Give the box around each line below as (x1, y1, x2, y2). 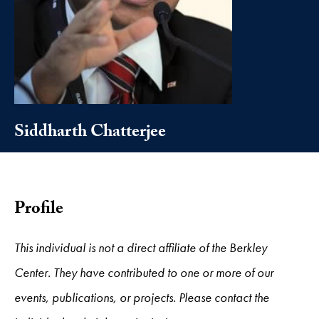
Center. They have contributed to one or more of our (14, 263, 273, 281)
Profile (14, 195, 63, 225)
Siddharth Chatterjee (14, 118, 166, 148)
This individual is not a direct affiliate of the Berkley (14, 239, 267, 256)
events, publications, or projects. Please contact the (14, 288, 269, 305)
